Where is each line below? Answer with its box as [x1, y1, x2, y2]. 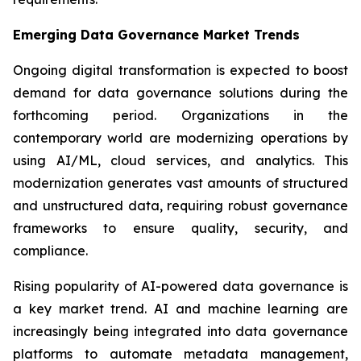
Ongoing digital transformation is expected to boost [13, 62, 348, 79]
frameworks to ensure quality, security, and [13, 220, 348, 237]
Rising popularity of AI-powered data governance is [13, 278, 348, 295]
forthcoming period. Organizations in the [13, 107, 348, 124]
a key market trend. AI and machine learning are [13, 301, 348, 317]
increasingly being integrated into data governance [13, 323, 348, 340]
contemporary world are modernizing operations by [13, 130, 348, 147]
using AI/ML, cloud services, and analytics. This [13, 152, 348, 169]
